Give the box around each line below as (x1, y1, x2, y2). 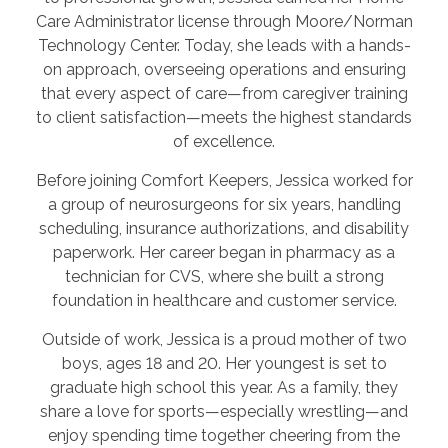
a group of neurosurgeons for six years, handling (47, 194, 401, 214)
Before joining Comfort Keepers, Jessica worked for (35, 170, 413, 190)
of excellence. (173, 131, 275, 151)
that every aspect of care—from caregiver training (40, 83, 408, 103)
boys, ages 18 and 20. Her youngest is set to (61, 353, 387, 373)
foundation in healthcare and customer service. (51, 290, 397, 310)
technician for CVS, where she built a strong (64, 266, 384, 286)
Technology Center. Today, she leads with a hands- (37, 35, 411, 55)
